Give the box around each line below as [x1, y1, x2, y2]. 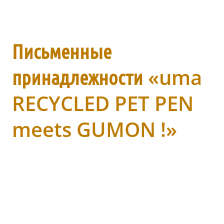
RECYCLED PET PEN [12, 89, 193, 117]
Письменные [12, 37, 111, 65]
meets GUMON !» [12, 115, 177, 143]
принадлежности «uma [12, 63, 202, 91]
